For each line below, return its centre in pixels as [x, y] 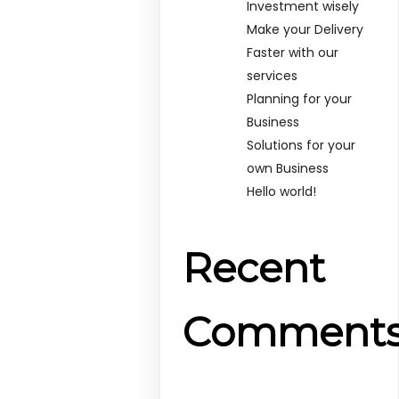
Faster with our [293, 52]
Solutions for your [301, 145]
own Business [288, 168]
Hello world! [282, 191]
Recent [254, 268]
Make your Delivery [305, 29]
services [273, 75]
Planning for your [300, 98]
